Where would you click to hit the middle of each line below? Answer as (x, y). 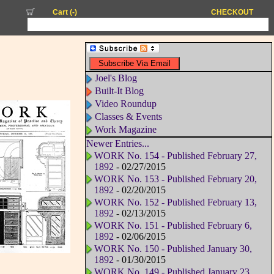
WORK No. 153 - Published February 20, (175, 179)
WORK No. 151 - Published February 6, (173, 226)
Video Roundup (125, 104)
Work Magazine (125, 130)
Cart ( (63, 13)
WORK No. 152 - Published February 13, (175, 202)
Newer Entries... (117, 144)
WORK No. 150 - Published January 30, (173, 249)
